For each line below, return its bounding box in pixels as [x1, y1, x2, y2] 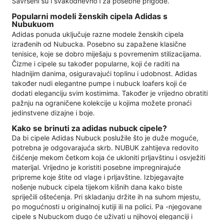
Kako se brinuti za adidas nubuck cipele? [12, 123, 167, 133]
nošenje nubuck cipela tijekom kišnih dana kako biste [12, 183, 182, 192]
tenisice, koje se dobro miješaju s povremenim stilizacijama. [12, 49, 201, 58]
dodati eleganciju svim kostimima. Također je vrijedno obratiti [12, 88, 208, 97]
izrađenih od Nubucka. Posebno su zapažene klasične [12, 39, 186, 48]
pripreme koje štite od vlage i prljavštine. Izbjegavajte [12, 173, 184, 182]
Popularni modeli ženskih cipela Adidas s [12, 11, 167, 22]
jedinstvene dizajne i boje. [12, 108, 95, 117]
